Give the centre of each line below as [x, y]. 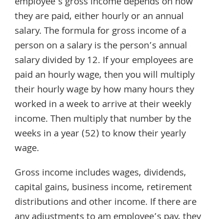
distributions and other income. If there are [106, 203]
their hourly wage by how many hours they [104, 90]
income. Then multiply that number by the [103, 120]
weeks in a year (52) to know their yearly [100, 134]
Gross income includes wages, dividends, [100, 173]
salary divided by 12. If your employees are [104, 61]
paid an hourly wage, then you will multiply [105, 76]
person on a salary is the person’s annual [101, 46]
